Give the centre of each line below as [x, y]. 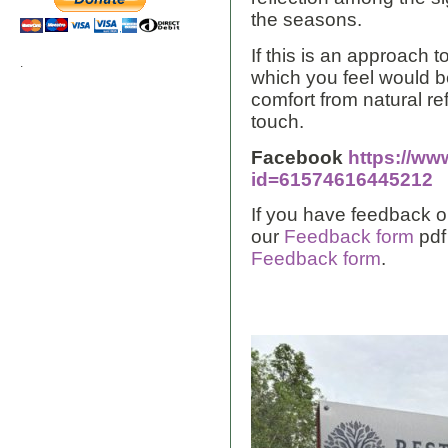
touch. [282, 122]
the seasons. [309, 20]
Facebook [299, 157]
